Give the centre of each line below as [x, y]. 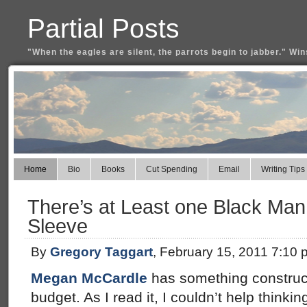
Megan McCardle [89, 278]
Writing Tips [283, 169]
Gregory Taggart [101, 252]
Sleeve [58, 226]
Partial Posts [103, 28]
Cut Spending [172, 169]
